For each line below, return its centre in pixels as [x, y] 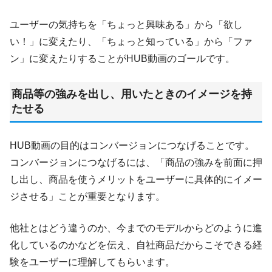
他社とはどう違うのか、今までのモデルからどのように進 [136, 228]
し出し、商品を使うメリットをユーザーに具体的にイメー [136, 179]
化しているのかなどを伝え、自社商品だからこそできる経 [136, 245]
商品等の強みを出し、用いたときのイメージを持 [131, 94]
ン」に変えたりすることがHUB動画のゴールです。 [122, 58]
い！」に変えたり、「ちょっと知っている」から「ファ [131, 41]
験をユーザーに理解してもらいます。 [92, 262]
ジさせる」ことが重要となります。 [87, 196]
